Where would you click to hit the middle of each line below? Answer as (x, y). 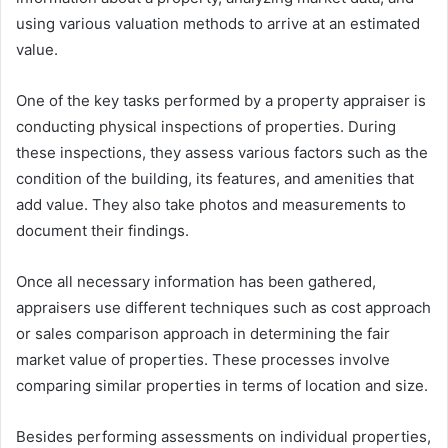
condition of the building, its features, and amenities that (215, 179)
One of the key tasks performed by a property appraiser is (221, 101)
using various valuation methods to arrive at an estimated (218, 24)
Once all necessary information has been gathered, (196, 282)
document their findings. (102, 231)
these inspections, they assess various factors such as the (222, 153)
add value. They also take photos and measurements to (211, 205)
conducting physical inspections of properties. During (206, 127)
